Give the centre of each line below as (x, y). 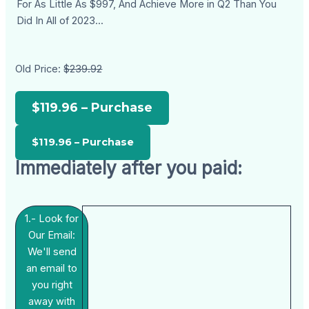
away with (52, 301)
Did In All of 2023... (60, 21)
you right (52, 285)
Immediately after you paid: (129, 168)
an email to (52, 268)
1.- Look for (52, 218)
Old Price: (40, 69)
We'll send (52, 251)
